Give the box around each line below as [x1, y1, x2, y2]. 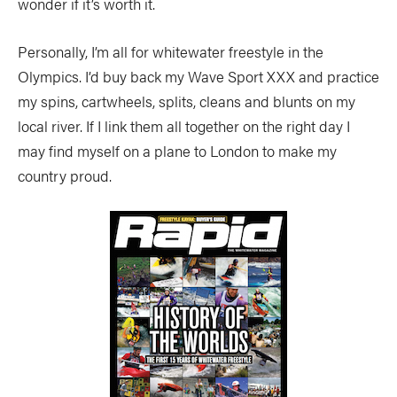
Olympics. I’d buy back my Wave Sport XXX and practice [18, 66, 379, 87]
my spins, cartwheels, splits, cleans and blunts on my [18, 90, 355, 112]
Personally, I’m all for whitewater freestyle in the [18, 41, 323, 62]
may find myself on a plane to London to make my [18, 140, 337, 161]
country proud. [18, 165, 115, 186]
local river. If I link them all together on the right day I [18, 115, 350, 136]
